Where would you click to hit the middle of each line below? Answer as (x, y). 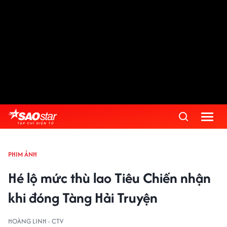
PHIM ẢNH (23, 154)
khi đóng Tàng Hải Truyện (83, 198)
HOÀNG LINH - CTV (36, 221)
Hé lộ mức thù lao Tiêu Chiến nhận (109, 178)
